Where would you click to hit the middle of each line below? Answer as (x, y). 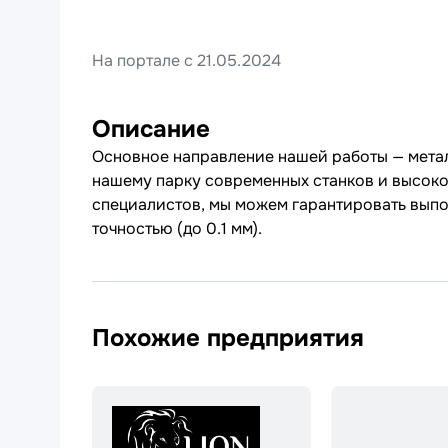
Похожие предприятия (228, 338)
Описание (151, 129)
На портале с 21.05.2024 (186, 60)
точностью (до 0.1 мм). (177, 228)
